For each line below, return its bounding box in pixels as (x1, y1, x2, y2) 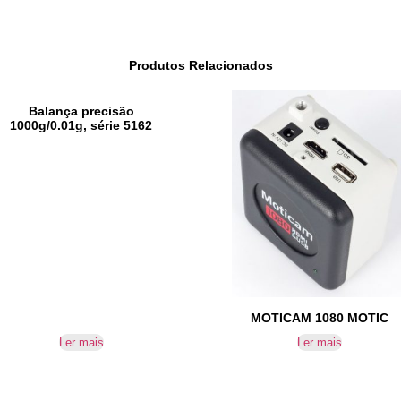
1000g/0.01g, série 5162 (10, 117, 153, 132)
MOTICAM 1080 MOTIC (251, 310, 389, 325)
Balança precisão (28, 103, 134, 118)
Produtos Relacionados (128, 57, 273, 73)
